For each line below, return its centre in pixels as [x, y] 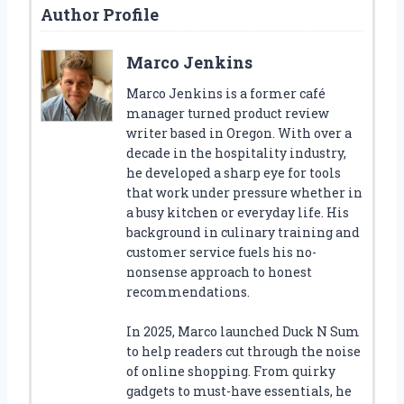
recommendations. [188, 291]
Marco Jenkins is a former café [226, 93]
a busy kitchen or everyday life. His [238, 212]
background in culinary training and [243, 232]
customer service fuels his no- [221, 252]
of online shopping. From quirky [231, 371]
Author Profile [100, 14]
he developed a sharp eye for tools [234, 172]
